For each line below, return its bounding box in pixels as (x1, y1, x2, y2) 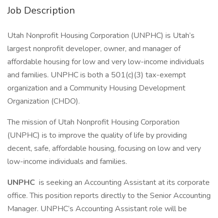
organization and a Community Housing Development (7, 83, 185, 93)
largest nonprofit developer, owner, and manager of (7, 43, 181, 54)
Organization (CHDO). (7, 96, 80, 107)
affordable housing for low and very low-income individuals (7, 56, 204, 67)
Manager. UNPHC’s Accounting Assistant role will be (7, 203, 187, 214)
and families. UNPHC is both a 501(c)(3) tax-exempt (7, 70, 186, 80)
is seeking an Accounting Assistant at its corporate (37, 177, 210, 188)
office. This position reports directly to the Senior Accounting (7, 190, 211, 201)
